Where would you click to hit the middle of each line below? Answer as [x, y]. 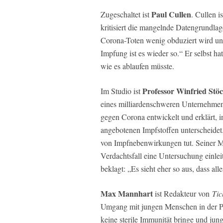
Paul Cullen [171, 14]
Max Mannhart [127, 193]
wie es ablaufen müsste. [137, 66]
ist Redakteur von [182, 193]
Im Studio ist [120, 91]
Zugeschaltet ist [126, 14]
